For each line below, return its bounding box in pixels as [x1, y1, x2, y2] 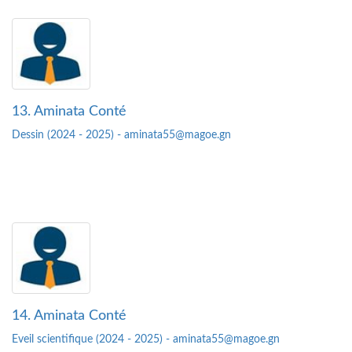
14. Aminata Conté [12, 309, 126, 324]
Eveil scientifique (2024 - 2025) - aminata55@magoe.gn [12, 334, 280, 346]
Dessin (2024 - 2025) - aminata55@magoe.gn [12, 130, 231, 141]
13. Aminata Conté [12, 104, 126, 119]
